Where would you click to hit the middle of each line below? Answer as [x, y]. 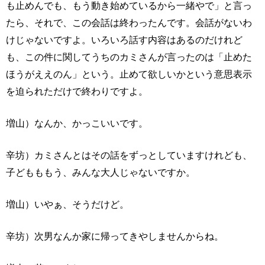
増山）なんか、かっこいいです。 [77, 123]
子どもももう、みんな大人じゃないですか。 [101, 172]
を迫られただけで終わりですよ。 [77, 91]
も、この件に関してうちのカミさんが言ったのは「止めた [129, 57]
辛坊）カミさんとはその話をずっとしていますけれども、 [129, 155]
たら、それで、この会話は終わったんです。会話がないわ [129, 23]
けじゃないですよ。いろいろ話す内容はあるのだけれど [124, 40]
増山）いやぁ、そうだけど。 [67, 204]
